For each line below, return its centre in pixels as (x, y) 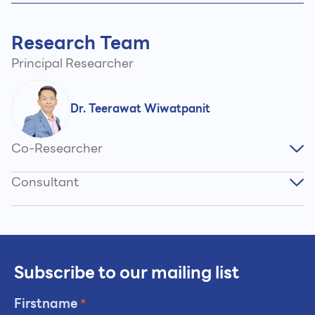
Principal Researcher (72, 63)
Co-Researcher (57, 148)
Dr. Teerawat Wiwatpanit (140, 109)
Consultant (45, 182)
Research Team (81, 43)
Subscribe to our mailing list (127, 273)
